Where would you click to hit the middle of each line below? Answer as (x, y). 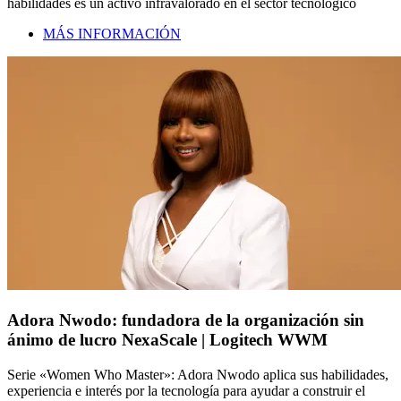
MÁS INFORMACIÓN (112, 34)
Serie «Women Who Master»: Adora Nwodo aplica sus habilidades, (198, 374)
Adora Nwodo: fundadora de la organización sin (186, 320)
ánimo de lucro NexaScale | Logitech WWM (167, 339)
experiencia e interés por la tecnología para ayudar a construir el (186, 390)
